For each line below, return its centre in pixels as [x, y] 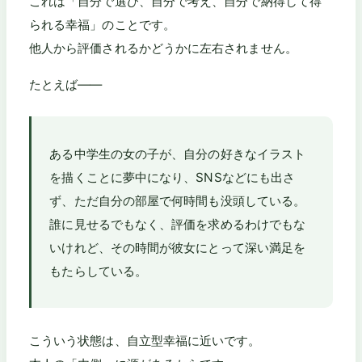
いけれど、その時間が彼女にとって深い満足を [178, 247]
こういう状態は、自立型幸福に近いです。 [145, 340]
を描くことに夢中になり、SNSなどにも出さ [173, 177]
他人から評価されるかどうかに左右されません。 [163, 48]
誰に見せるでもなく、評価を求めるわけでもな [178, 224]
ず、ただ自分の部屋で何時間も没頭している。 [178, 200]
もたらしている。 [99, 271]
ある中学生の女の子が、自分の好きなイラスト [178, 154]
